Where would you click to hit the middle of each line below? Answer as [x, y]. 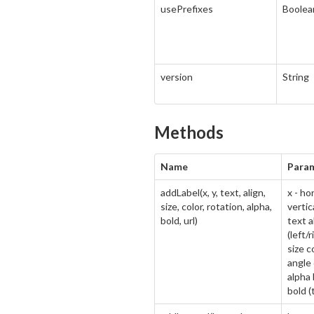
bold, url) [179, 220]
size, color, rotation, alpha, [216, 206]
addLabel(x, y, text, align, [213, 192]
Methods [189, 132]
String [296, 77]
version [177, 77]
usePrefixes [187, 9]
